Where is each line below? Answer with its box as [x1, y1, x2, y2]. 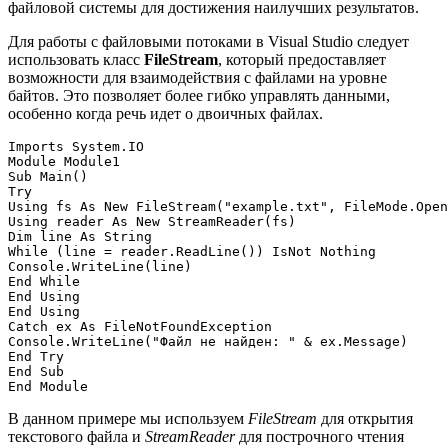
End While [8, 273, 80, 289]
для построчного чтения [235, 427, 404, 445]
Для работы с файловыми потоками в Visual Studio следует [8, 32, 409, 50]
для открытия [317, 409, 413, 427]
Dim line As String [8, 228, 152, 244]
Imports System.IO [8, 138, 144, 154]
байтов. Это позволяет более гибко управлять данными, [8, 86, 390, 104]
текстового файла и [8, 427, 145, 445]
